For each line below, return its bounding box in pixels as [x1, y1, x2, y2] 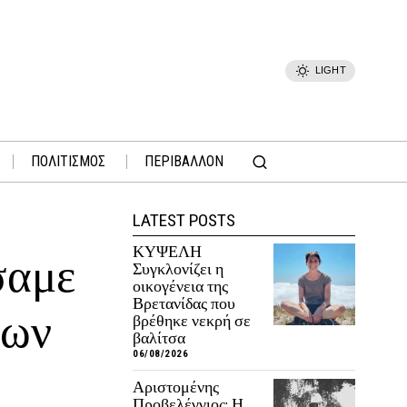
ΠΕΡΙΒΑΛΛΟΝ [144, 153, 223, 170]
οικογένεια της [133, 276, 228, 296]
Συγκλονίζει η [133, 259, 223, 279]
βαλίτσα [133, 328, 185, 348]
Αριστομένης [133, 377, 219, 397]
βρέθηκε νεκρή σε [133, 311, 251, 331]
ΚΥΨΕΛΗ [133, 242, 202, 262]
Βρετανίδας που [133, 293, 235, 313]
